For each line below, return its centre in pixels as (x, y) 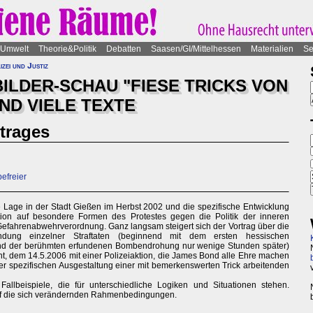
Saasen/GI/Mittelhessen (196, 49)
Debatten (124, 49)
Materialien (272, 49)
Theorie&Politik (67, 49)
